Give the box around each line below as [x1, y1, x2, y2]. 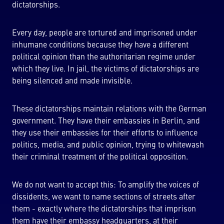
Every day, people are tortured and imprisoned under [12, 29, 197, 37]
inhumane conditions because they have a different [12, 41, 188, 49]
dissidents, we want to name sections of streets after [12, 193, 195, 201]
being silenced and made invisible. [12, 77, 132, 85]
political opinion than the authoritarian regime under [12, 53, 195, 61]
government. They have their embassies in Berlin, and [12, 117, 200, 125]
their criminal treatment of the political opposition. [12, 153, 188, 161]
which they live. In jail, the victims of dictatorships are [12, 65, 199, 73]
